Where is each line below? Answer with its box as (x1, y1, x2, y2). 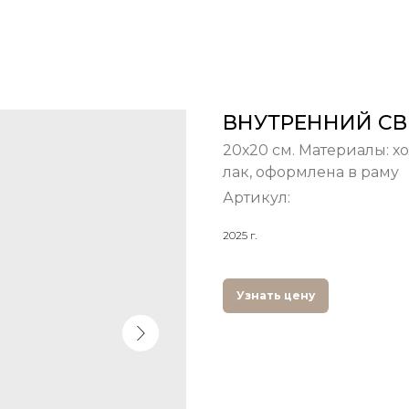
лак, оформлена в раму (223, 163, 399, 181)
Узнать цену (236, 288, 315, 302)
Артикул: (223, 189, 290, 206)
